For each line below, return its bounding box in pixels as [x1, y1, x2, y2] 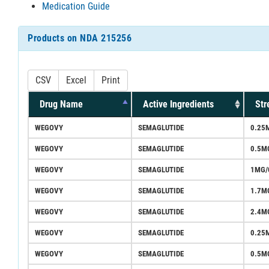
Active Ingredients [143, 98, 214, 110]
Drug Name [40, 98, 83, 110]
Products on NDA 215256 [28, 32, 131, 44]
